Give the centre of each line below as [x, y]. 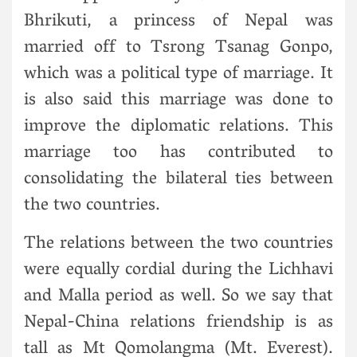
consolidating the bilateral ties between [178, 180]
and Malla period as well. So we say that [178, 297]
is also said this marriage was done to [178, 101]
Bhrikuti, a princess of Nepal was [178, 22]
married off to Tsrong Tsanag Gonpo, [178, 48]
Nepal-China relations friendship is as [178, 323]
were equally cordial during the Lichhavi [178, 271]
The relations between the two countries [178, 244]
